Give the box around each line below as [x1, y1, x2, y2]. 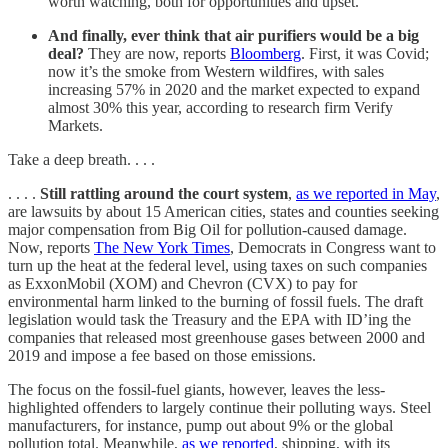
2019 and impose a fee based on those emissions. [8, 346, 316, 364]
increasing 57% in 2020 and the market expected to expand [48, 80, 420, 98]
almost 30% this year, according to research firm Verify [48, 98, 393, 116]
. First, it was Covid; [301, 44, 429, 62]
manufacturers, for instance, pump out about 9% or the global [8, 416, 393, 434]
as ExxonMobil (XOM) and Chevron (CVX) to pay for [8, 274, 357, 292]
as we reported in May [296, 184, 436, 202]
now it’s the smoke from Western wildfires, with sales [48, 62, 384, 80]
